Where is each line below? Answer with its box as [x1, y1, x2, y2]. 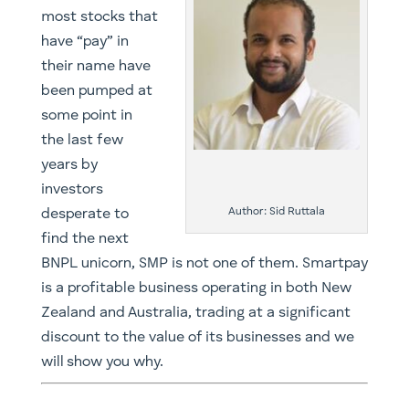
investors [40, 183, 103, 198]
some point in [40, 109, 132, 124]
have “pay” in [40, 35, 129, 50]
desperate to [40, 207, 129, 223]
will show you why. [40, 355, 163, 371]
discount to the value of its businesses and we [40, 330, 354, 346]
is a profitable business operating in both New [40, 281, 351, 297]
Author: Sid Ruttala [228, 205, 326, 217]
